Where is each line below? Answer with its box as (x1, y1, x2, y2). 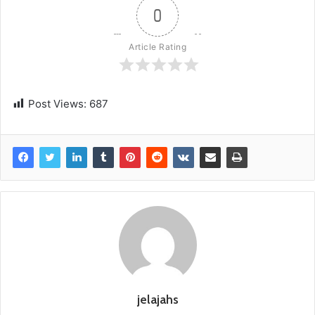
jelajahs (136, 292, 179, 308)
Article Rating (129, 41, 186, 53)
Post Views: (28, 97, 86, 111)
